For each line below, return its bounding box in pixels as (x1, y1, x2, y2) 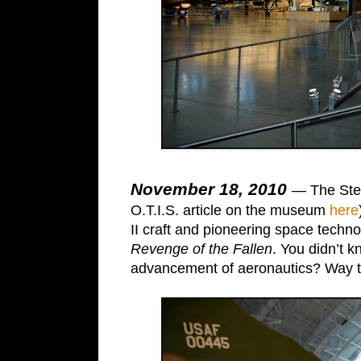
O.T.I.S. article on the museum (131, 202, 330, 219)
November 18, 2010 (131, 180, 292, 199)
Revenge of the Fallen (131, 241, 272, 258)
